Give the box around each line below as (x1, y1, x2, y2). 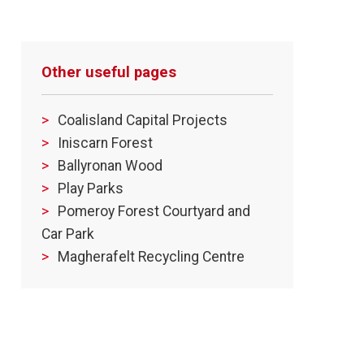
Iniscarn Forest (58, 135, 153, 152)
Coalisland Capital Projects (58, 112, 227, 129)
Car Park (41, 226, 94, 243)
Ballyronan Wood (58, 158, 162, 175)
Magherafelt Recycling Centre (58, 249, 245, 266)
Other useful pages (41, 63, 176, 81)
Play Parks (58, 180, 123, 197)
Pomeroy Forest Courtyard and (58, 203, 250, 220)
